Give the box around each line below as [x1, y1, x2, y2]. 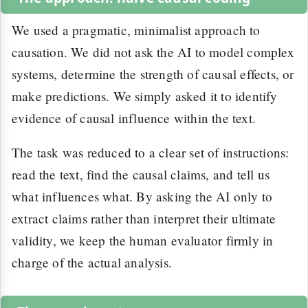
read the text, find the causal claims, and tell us [12, 165, 270, 183]
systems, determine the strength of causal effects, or [12, 65, 294, 83]
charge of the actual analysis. [12, 253, 172, 271]
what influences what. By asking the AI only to [12, 187, 273, 205]
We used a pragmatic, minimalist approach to [12, 21, 261, 39]
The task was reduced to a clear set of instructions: [12, 143, 289, 161]
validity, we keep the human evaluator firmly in [12, 231, 274, 249]
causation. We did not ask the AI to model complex [12, 43, 294, 61]
